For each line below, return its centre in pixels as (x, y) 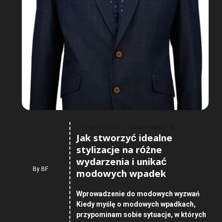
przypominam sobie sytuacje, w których (141, 215)
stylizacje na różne (119, 151)
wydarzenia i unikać (121, 163)
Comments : (149, 127)
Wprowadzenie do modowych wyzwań (138, 194)
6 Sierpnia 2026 (97, 128)
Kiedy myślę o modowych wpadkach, (136, 204)
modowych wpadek (121, 175)
